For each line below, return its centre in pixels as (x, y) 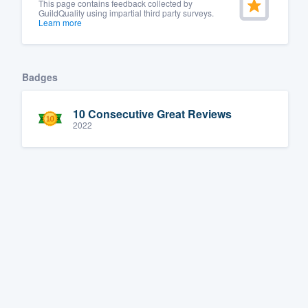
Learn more (60, 22)
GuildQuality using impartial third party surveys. (126, 12)
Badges (40, 77)
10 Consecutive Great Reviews (152, 114)
